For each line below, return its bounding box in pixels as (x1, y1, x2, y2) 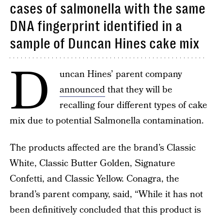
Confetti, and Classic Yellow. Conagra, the (10, 172, 179, 186)
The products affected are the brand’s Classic (10, 141, 196, 155)
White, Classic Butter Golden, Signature (10, 157, 175, 170)
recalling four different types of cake (60, 99, 207, 112)
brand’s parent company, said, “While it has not (10, 188, 203, 201)
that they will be (105, 83, 172, 96)
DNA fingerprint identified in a (10, 18, 182, 34)
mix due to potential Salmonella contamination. (10, 114, 204, 127)
